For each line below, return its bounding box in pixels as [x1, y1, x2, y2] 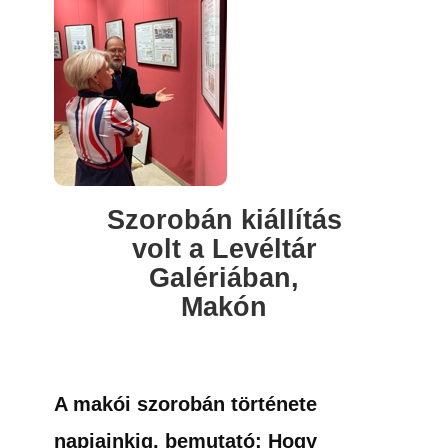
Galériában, [149, 263, 299, 293]
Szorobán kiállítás [106, 205, 342, 235]
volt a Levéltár [131, 234, 317, 264]
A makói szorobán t [54, 393, 238, 415]
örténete [238, 393, 317, 415]
